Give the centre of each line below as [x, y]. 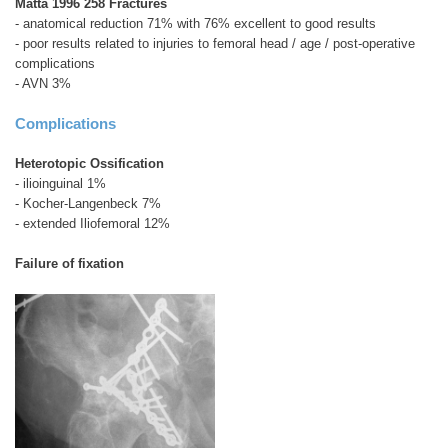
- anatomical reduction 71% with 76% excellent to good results [195, 24]
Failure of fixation [69, 264]
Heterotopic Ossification [89, 164]
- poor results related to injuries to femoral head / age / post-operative [215, 44]
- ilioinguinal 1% [60, 184]
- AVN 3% [43, 84]
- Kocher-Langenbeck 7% [88, 204]
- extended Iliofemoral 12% [92, 224]
